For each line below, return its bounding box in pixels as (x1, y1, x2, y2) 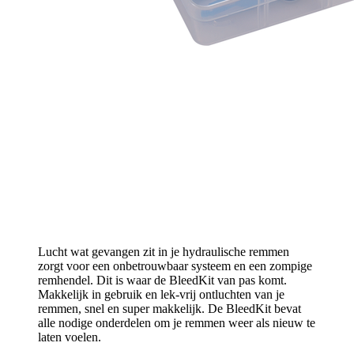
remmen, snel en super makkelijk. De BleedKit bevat (38, 301, 301, 315)
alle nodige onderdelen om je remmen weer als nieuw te (38, 315, 315, 330)
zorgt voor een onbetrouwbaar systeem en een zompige (38, 258, 312, 273)
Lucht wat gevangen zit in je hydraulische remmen (38, 244, 289, 258)
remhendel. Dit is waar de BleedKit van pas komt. (38, 273, 287, 287)
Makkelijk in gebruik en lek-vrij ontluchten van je (38, 287, 284, 301)
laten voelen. (38, 330, 101, 344)
